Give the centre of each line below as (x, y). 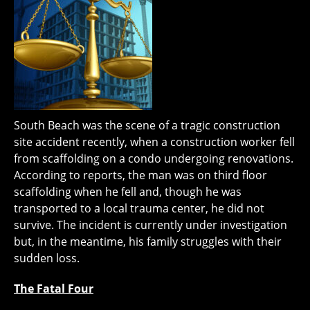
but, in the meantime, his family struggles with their (148, 242)
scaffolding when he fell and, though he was (128, 192)
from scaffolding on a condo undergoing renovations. (154, 159)
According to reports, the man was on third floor (140, 175)
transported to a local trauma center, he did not (139, 209)
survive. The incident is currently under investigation (151, 225)
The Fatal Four (54, 289)
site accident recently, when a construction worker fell (154, 142)
